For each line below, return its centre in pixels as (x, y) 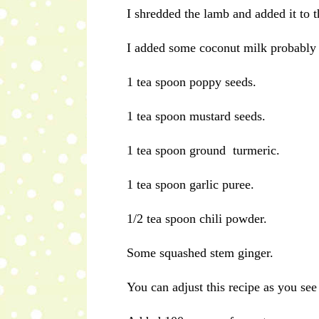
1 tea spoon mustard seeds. (196, 116)
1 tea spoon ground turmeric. (203, 151)
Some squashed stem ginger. (200, 253)
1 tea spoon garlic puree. (190, 185)
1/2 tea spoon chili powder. (197, 219)
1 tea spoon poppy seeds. (192, 82)
